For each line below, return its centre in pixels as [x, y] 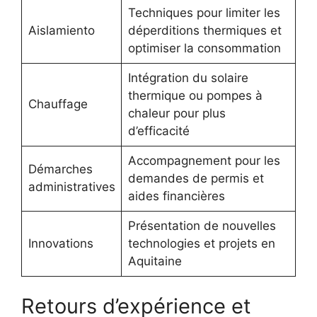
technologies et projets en [201, 243]
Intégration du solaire [188, 77]
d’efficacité [158, 131]
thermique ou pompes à [195, 95]
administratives [71, 186]
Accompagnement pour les [204, 160]
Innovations [60, 243]
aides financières [176, 196]
